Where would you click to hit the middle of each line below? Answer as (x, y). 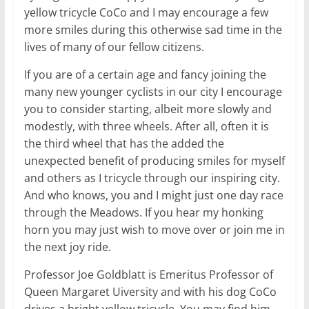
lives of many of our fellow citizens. (114, 47)
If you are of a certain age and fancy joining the (145, 74)
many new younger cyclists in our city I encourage (153, 91)
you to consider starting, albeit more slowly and (148, 109)
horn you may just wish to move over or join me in (154, 229)
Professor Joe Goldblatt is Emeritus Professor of (148, 274)
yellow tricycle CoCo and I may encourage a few (146, 12)
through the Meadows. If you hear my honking (143, 212)
